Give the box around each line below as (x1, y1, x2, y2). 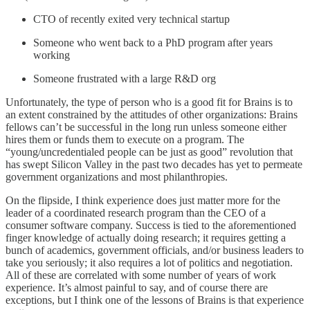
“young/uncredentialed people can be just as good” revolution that (6, 145, 293, 158)
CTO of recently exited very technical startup (33, 12, 230, 25)
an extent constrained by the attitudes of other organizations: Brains (6, 108, 298, 120)
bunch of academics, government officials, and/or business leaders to (6, 244, 304, 256)
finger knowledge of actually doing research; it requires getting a (6, 231, 286, 244)
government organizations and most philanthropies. (6, 170, 228, 183)
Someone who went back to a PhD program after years (33, 36, 273, 48)
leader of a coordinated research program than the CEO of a (6, 206, 266, 219)
